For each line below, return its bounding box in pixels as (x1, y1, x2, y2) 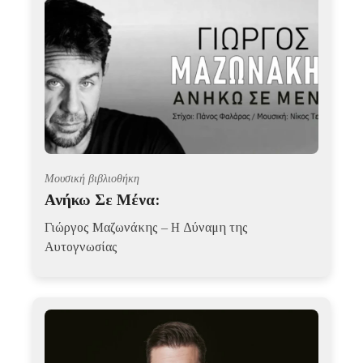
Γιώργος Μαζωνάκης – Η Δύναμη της (45, 220, 248, 235)
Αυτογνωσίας (45, 240, 117, 254)
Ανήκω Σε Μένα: (45, 191, 160, 209)
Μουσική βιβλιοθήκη (45, 172, 139, 186)
